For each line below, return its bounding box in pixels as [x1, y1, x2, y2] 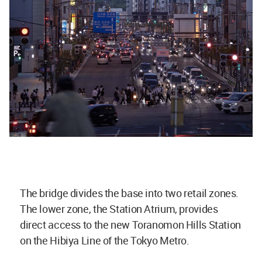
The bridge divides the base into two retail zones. [20, 186, 239, 201]
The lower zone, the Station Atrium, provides [20, 202, 218, 216]
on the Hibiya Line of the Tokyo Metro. [20, 233, 192, 248]
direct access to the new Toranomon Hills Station [20, 218, 241, 232]
